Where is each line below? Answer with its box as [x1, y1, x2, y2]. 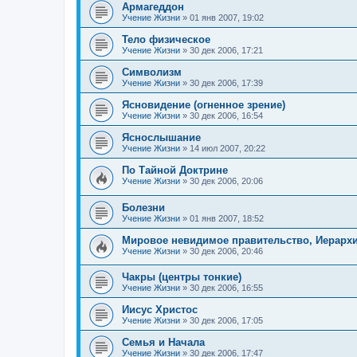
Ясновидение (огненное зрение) [122, 99, 285, 112]
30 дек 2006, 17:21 [190, 45, 263, 56]
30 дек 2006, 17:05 [190, 316, 263, 326]
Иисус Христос [122, 304, 198, 316]
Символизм [122, 66, 182, 79]
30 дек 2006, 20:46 [190, 245, 263, 256]
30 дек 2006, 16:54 [190, 111, 263, 121]
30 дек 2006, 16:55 [190, 283, 263, 293]
